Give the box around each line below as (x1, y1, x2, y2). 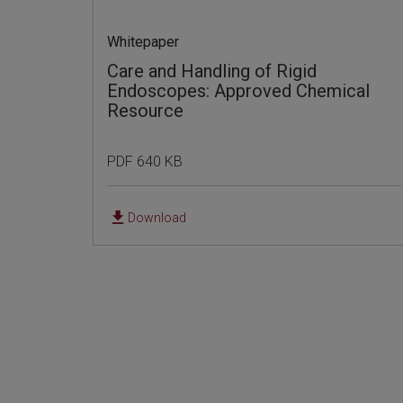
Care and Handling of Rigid (106, 59, 317, 82)
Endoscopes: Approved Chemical (106, 79, 370, 102)
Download (127, 210, 186, 225)
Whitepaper (106, 32, 179, 50)
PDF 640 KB (106, 152, 183, 170)
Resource (106, 99, 184, 121)
